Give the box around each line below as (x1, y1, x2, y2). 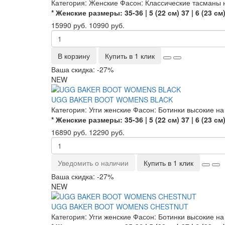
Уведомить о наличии (58, 158, 129, 168)
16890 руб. (51, 127, 87, 137)
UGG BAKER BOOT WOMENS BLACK (51, 94, 173, 104)
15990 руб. (51, 20, 87, 30)
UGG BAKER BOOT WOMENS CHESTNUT (51, 201, 188, 211)
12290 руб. (89, 127, 125, 137)
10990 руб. (89, 20, 125, 30)
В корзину (58, 51, 90, 61)
